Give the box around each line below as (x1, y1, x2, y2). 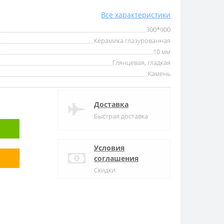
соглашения (94, 153, 138, 163)
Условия (94, 143, 124, 152)
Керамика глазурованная (94, 35, 170, 45)
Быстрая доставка (94, 111, 148, 120)
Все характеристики (101, 9, 170, 19)
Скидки (94, 165, 115, 174)
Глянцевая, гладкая (112, 57, 170, 67)
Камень (148, 68, 170, 78)
